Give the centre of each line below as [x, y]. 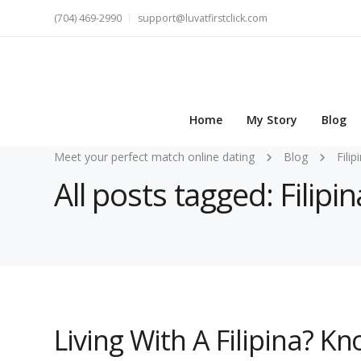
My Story [272, 120]
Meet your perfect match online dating [154, 157]
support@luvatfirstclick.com [203, 18]
